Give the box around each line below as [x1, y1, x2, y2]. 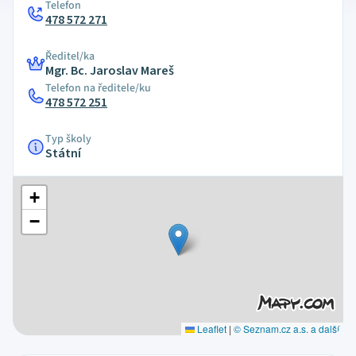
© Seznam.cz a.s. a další [233, 322, 339, 335]
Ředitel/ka [45, 48, 95, 64]
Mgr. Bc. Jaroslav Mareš [45, 62, 174, 79]
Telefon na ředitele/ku [45, 80, 151, 96]
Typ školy [45, 131, 91, 147]
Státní [45, 145, 81, 162]
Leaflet [194, 322, 226, 335]
